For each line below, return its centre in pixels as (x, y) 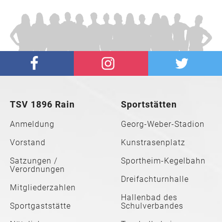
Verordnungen (37, 169)
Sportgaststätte (40, 206)
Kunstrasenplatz (153, 142)
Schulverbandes (152, 206)
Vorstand (28, 142)
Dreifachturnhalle (155, 179)
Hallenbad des (149, 197)
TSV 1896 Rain (42, 104)
